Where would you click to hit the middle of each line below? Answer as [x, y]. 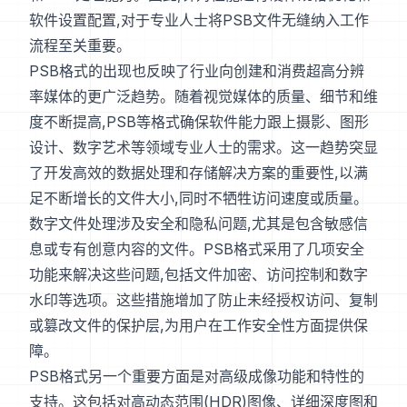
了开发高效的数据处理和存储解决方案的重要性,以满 [199, 173]
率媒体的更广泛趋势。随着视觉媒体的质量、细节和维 [203, 97]
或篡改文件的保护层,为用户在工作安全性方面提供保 [199, 326]
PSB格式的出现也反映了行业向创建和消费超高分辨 [197, 71]
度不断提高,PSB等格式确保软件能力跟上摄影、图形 [199, 122]
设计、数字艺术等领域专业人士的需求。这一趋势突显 [203, 148]
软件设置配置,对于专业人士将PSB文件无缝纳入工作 [199, 20]
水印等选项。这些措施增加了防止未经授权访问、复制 [203, 300]
